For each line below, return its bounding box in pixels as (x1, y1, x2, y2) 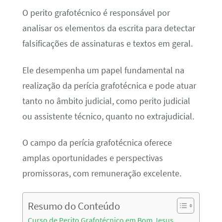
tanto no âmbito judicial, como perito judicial (22, 95, 190, 107)
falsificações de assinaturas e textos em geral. (22, 38, 193, 50)
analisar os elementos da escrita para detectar (22, 23, 195, 34)
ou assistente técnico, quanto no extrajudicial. (22, 111, 194, 122)
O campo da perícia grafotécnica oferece (22, 137, 172, 149)
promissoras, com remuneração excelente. (22, 168, 181, 179)
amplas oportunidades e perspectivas (22, 153, 163, 164)
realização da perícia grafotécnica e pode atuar (22, 80, 196, 91)
